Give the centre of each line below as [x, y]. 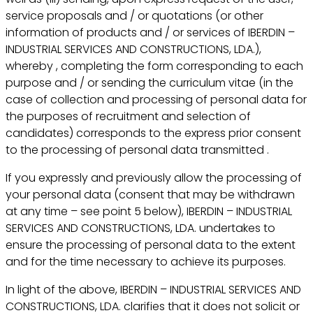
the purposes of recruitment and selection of [129, 116]
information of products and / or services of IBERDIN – [151, 32]
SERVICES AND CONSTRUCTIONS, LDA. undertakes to [141, 228]
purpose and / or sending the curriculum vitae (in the [150, 82]
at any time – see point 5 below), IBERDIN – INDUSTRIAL [149, 211]
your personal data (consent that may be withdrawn [151, 194]
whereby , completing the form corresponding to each [155, 66]
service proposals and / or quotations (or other [135, 15]
